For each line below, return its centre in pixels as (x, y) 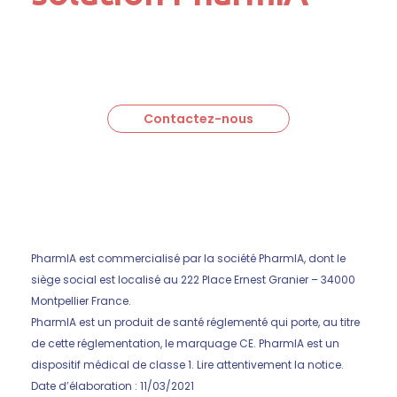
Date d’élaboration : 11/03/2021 (113, 385)
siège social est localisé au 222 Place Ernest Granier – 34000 (193, 279)
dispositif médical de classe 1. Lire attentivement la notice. (187, 364)
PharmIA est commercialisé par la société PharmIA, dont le (188, 258)
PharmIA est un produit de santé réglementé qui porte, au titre (195, 322)
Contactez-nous (198, 118)
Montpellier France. (81, 300)
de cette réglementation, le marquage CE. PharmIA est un (185, 343)
